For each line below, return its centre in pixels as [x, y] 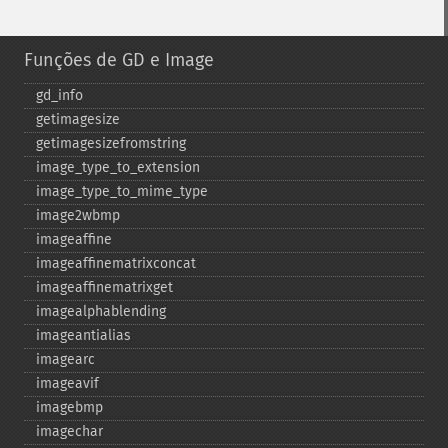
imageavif [67, 383]
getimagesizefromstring [111, 143]
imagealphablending [101, 311]
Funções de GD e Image [119, 60]
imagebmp [69, 407]
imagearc [65, 359]
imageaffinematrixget [104, 287]
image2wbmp [78, 215]
